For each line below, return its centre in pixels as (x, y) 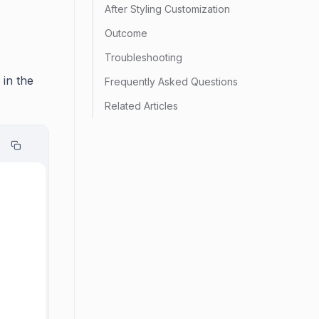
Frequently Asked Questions (171, 82)
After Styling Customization (167, 9)
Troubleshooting (143, 57)
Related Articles (141, 106)
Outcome (126, 33)
